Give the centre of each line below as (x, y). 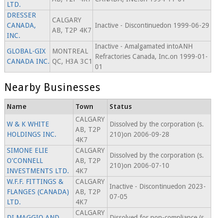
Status (120, 107)
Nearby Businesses (52, 88)
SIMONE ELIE (27, 151)
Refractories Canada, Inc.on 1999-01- (151, 57)
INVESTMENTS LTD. (38, 171)
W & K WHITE (28, 124)
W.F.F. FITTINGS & (35, 182)
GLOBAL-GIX (26, 51)
